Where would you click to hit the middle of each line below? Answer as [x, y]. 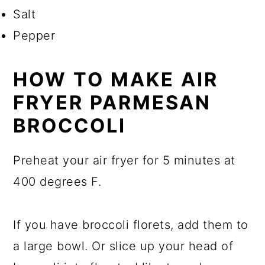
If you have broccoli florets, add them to [131, 224]
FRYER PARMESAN [112, 102]
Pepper [34, 35]
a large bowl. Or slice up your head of [123, 246]
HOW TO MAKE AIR [116, 79]
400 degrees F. [57, 181]
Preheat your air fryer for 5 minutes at [124, 160]
